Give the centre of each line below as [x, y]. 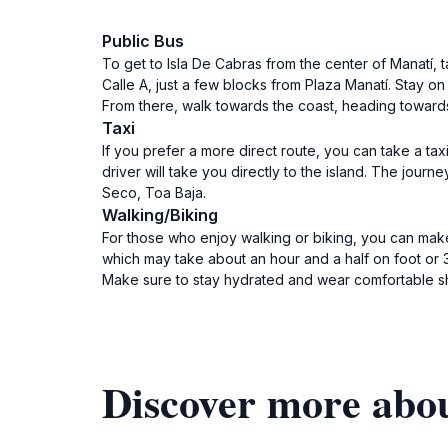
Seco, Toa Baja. [154, 192]
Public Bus [143, 41]
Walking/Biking [160, 215]
